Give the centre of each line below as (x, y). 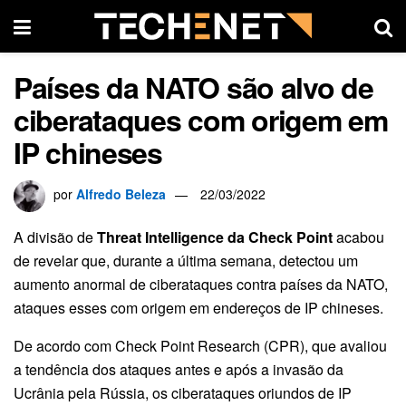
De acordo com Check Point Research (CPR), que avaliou (200, 345)
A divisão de (55, 237)
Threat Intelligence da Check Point (215, 237)
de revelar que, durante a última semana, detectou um (186, 260)
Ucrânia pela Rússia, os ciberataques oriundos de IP (183, 392)
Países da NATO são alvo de (193, 87)
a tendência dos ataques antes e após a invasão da (179, 369)
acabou (358, 237)
